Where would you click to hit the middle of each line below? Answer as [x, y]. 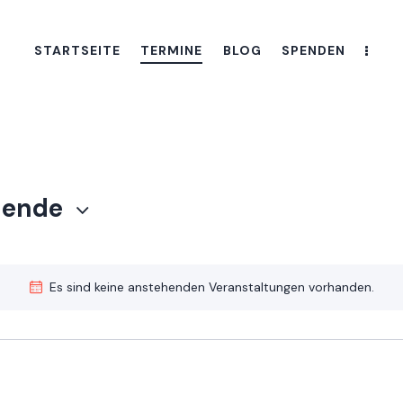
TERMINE [172, 51]
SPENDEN [313, 51]
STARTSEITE [77, 51]
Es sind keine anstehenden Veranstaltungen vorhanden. [211, 287]
